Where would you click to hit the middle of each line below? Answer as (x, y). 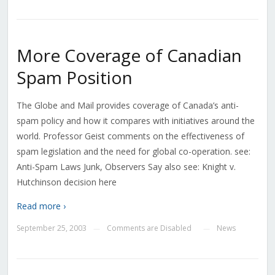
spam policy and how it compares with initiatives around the (135, 121)
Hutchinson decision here (66, 182)
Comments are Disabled (149, 228)
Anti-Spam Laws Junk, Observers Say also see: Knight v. (126, 167)
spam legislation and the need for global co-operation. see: (133, 152)
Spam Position (74, 78)
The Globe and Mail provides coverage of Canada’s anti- (127, 106)
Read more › (41, 206)
